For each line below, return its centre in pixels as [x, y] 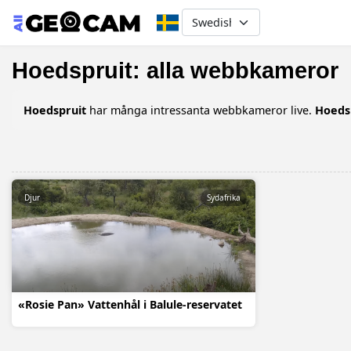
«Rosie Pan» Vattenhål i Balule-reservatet [130, 305]
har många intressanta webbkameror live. [201, 110]
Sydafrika [223, 198]
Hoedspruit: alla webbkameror [175, 70]
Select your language [243, 18]
